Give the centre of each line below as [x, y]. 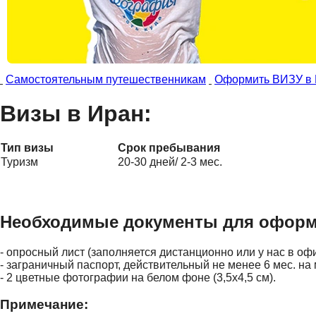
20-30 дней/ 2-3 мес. [170, 162]
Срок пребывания [169, 147]
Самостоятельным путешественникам [106, 80]
